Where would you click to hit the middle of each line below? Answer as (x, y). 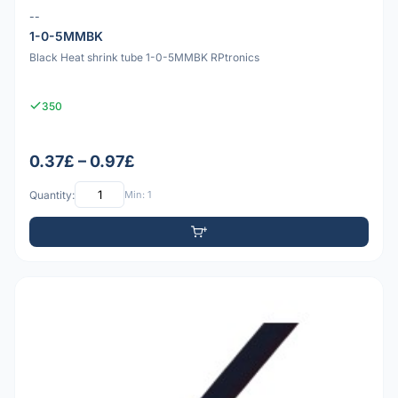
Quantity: (52, 195)
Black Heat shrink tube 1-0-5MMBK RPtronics (144, 58)
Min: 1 (138, 194)
